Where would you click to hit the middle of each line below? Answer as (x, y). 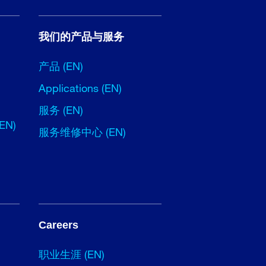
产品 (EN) (61, 66)
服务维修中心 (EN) (82, 132)
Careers (58, 225)
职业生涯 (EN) (71, 254)
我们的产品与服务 (81, 37)
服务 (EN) (61, 110)
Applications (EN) (80, 88)
